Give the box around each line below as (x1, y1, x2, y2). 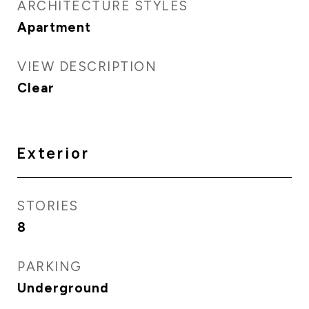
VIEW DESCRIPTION (17, 59, 157, 74)
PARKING (17, 259, 82, 275)
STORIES (17, 198, 79, 214)
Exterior (17, 143, 90, 163)
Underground (17, 280, 109, 296)
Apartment (17, 19, 91, 35)
